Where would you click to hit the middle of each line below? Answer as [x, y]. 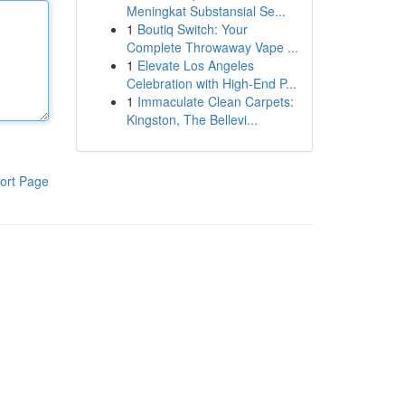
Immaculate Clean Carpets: [215, 101]
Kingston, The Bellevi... [192, 119]
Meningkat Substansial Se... [206, 11]
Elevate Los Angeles [195, 65]
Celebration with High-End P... [211, 83]
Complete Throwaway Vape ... [212, 47]
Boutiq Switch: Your [192, 29]
